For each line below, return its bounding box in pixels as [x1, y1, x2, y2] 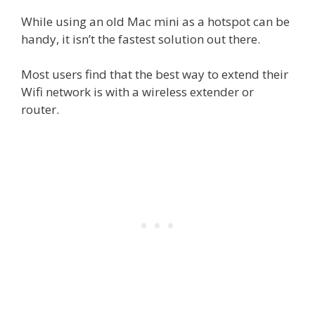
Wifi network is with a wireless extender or [21, 84, 254, 101]
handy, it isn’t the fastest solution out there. [21, 30, 260, 47]
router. [21, 101, 59, 118]
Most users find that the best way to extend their [21, 66, 288, 83]
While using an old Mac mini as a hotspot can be [21, 13, 290, 30]
